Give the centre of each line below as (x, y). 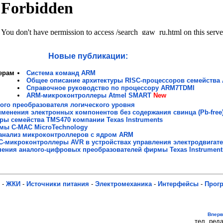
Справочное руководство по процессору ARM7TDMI (111, 88)
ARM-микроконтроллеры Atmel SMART (89, 96)
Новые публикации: (88, 56)
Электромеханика (123, 184)
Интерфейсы (178, 184)
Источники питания (58, 184)
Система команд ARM (61, 73)
